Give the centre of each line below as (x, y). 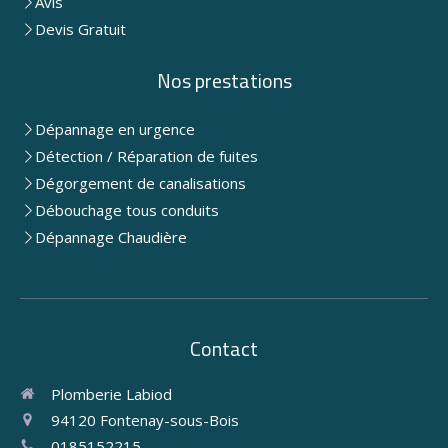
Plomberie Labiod (111, 394)
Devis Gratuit (80, 29)
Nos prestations (224, 81)
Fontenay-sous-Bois (169, 420)
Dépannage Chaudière (111, 237)
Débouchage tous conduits (127, 210)
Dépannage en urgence (115, 129)
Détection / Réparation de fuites (146, 156)
